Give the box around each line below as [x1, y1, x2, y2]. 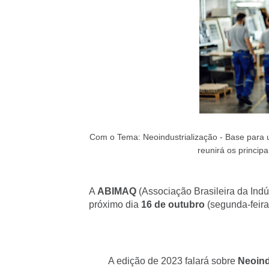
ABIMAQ [95, 186, 136, 196]
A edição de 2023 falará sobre [107, 256, 238, 266]
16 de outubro [141, 199, 205, 210]
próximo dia [88, 199, 141, 210]
